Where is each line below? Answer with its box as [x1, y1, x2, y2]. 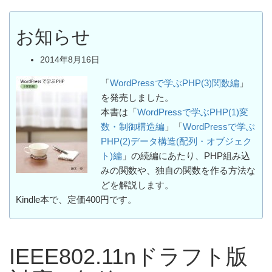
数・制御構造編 [101, 121, 165, 132]
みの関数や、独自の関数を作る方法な [101, 165, 256, 175]
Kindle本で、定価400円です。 [16, 194, 137, 205]
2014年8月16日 [40, 54, 100, 64]
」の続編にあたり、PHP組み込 [122, 151, 250, 161]
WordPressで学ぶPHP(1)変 [137, 107, 248, 117]
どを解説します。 [101, 180, 174, 190]
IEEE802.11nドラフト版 [9, 244, 248, 270]
